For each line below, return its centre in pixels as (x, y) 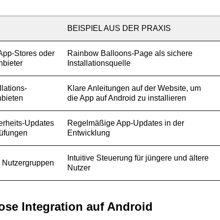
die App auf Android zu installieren (127, 98)
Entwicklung (89, 133)
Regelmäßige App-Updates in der (126, 123)
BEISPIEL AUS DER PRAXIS (119, 28)
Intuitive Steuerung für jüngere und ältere (138, 158)
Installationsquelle (99, 63)
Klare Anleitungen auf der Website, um (134, 88)
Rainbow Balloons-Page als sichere (130, 53)
